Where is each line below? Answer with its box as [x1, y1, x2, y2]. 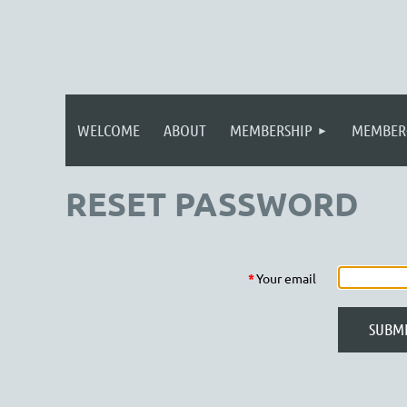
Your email [256, 270, 316, 286]
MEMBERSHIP [230, 120, 313, 140]
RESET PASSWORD [65, 184, 359, 223]
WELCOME [77, 120, 140, 140]
